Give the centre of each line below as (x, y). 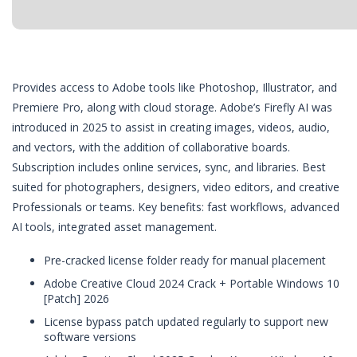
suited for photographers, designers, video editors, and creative (176, 187)
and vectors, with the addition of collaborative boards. (151, 147)
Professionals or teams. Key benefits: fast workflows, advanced (176, 207)
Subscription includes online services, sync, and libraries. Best (169, 167)
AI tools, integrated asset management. (114, 227)
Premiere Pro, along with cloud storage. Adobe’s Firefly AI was (172, 107)
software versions (90, 337)
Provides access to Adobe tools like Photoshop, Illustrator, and (175, 87)
